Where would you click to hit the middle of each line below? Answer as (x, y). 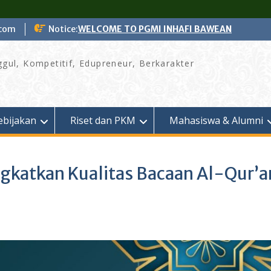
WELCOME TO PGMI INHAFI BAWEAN (155, 29)
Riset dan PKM (103, 120)
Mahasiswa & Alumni (216, 120)
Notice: (63, 29)
